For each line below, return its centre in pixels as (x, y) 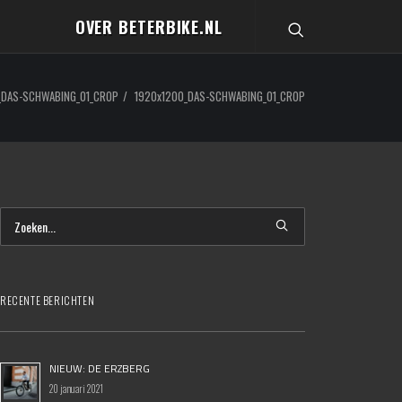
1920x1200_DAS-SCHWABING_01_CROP (220, 96)
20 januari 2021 (76, 389)
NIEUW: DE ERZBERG (100, 368)
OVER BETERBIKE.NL (149, 27)
